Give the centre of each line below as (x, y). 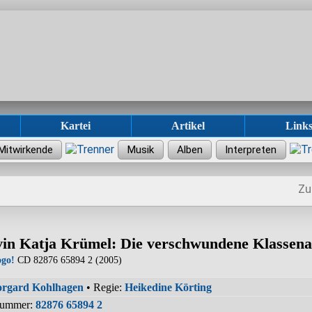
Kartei (76, 126)
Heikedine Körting (168, 287)
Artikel (188, 126)
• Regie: (104, 287)
